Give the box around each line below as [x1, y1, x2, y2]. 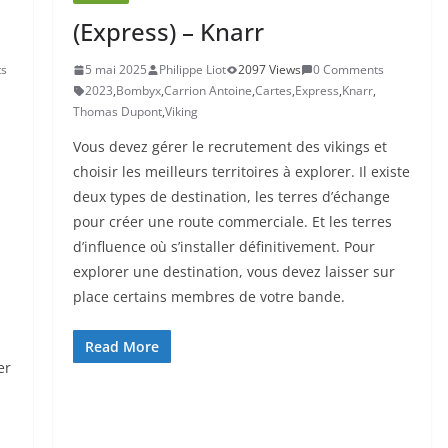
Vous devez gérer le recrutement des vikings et [72, 137, 387, 157]
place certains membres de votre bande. [72, 287, 345, 307]
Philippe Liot [158, 61, 226, 79]
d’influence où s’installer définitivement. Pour [72, 237, 375, 257]
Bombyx [115, 82, 161, 100]
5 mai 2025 [84, 61, 147, 79]
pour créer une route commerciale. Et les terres [72, 212, 392, 232]
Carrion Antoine [163, 82, 252, 100]
